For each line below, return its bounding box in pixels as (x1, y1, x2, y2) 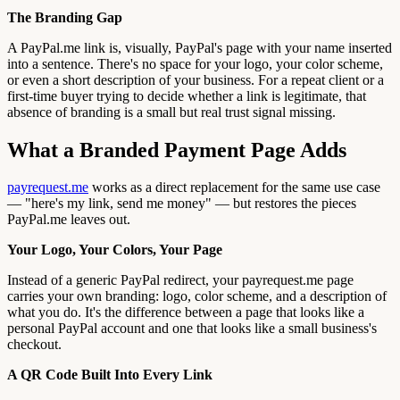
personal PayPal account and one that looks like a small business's (7, 321, 377, 337)
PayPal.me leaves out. (7, 212, 130, 228)
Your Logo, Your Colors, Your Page (7, 242, 222, 258)
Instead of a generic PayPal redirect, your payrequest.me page (7, 272, 354, 288)
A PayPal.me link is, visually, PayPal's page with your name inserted (7, 39, 392, 55)
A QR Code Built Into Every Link (7, 367, 212, 383)
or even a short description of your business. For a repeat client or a (7, 71, 384, 87)
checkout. (7, 337, 62, 353)
